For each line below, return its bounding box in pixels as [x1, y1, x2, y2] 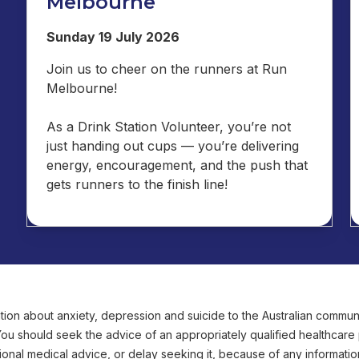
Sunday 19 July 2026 [46, 28, 179, 45]
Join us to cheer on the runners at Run [46, 60, 287, 77]
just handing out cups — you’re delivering [46, 137, 299, 154]
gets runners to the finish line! [46, 175, 236, 192]
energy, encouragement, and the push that [46, 156, 308, 173]
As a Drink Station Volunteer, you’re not [46, 118, 291, 135]
